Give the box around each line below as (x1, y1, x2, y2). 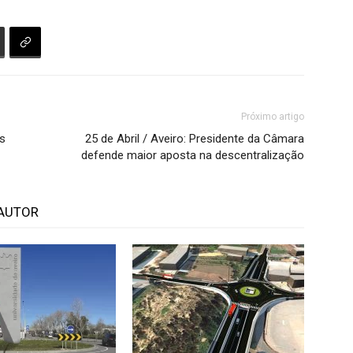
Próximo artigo (241, 111, 304, 122)
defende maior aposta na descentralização (81, 148, 304, 162)
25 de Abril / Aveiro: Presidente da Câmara (85, 132, 304, 146)
